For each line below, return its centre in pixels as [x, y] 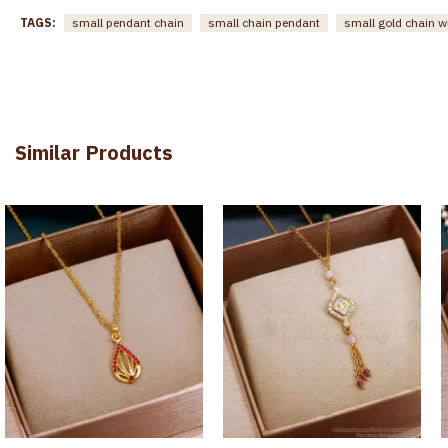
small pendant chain [128, 22]
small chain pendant [264, 22]
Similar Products [94, 152]
